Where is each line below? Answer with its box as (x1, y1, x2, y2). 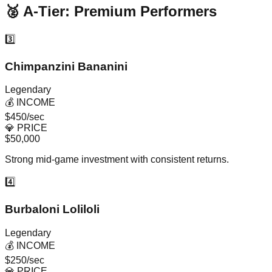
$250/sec (5, 254, 44, 265)
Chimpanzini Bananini (5, 59, 127, 73)
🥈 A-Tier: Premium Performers (5, 2, 217, 19)
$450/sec (5, 112, 44, 123)
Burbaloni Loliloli (5, 203, 100, 216)
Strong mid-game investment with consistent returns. (5, 154, 229, 165)
